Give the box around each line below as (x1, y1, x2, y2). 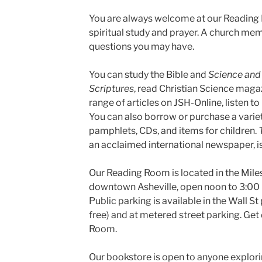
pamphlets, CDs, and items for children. (88, 125, 258, 136)
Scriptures (88, 82, 134, 94)
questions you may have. (88, 40, 194, 52)
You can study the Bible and (88, 68, 208, 80)
